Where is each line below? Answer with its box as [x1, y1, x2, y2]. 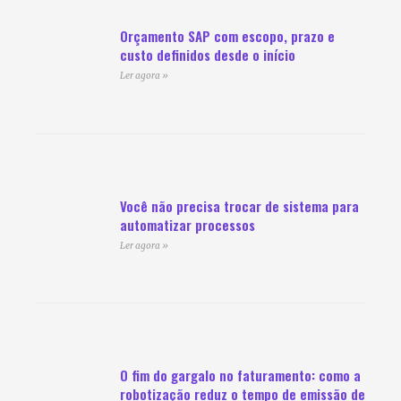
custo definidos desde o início [119, 45, 295, 65]
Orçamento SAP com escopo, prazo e [119, 26, 335, 47]
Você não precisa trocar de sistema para [119, 195, 359, 216]
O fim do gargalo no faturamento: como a [119, 365, 361, 386]
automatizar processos [119, 214, 255, 235]
